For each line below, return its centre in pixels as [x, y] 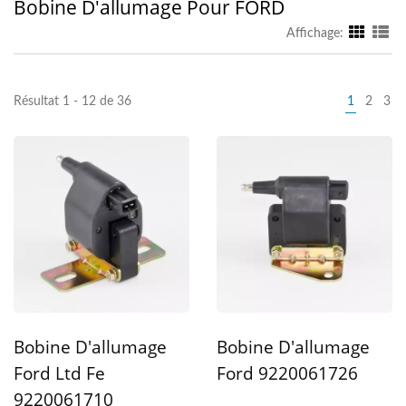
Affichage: [315, 34]
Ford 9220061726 [287, 373]
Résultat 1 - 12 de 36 [72, 101]
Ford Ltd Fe [59, 373]
